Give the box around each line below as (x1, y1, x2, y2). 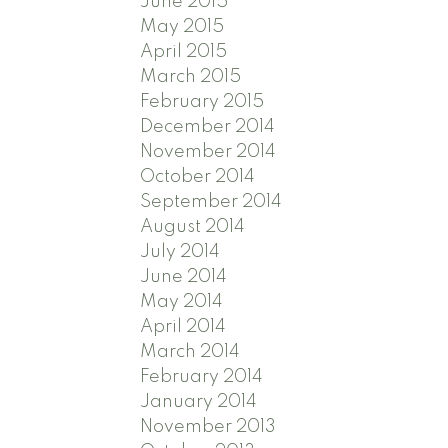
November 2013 (140, 417, 277, 436)
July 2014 (140, 242, 221, 261)
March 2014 (140, 342, 241, 361)
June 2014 (140, 267, 228, 286)
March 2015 (140, 67, 242, 86)
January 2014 (140, 392, 258, 411)
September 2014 (140, 192, 283, 211)
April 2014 (140, 317, 227, 336)
